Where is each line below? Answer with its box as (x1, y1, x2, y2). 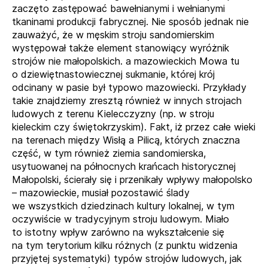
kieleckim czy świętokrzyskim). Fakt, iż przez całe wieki (12, 121, 255, 133)
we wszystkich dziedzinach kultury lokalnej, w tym (12, 200, 234, 212)
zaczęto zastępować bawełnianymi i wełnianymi (12, 2, 225, 14)
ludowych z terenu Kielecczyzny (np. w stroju (12, 108, 217, 120)
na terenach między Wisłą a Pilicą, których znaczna (12, 134, 240, 146)
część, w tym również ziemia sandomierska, (12, 147, 206, 159)
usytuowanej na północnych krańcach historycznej (12, 160, 236, 172)
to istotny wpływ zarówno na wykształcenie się (12, 226, 224, 238)
